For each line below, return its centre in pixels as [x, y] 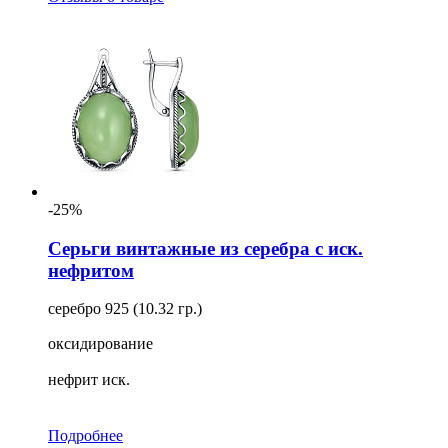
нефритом [91, 270]
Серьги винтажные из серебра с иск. [205, 248]
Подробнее [85, 436]
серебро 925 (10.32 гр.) [125, 309]
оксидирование [100, 344]
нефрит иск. [89, 380]
